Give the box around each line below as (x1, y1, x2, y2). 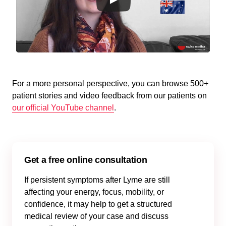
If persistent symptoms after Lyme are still (24, 176, 170, 184)
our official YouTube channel (12, 103, 114, 112)
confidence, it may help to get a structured (24, 200, 172, 208)
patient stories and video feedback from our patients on (12, 91, 207, 100)
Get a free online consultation (24, 155, 147, 165)
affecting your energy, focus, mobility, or (24, 188, 164, 196)
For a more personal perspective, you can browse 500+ (12, 79, 208, 88)
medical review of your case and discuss (24, 212, 168, 220)
